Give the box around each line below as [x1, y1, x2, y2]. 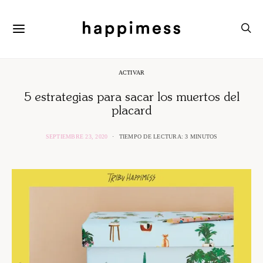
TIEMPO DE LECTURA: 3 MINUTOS [119, 133, 218, 140]
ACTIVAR [118, 69, 145, 76]
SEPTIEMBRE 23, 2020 [45, 133, 108, 140]
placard [112, 105, 151, 117]
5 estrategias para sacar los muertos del [23, 92, 240, 104]
